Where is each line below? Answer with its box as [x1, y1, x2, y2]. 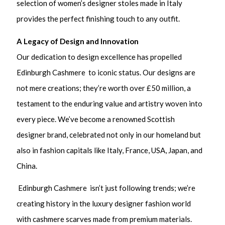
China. [17, 161, 38, 170]
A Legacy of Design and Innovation [17, 36, 139, 46]
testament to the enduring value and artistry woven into [17, 98, 203, 108]
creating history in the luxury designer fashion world [17, 199, 191, 208]
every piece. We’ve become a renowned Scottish [17, 114, 175, 124]
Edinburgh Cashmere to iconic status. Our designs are [17, 67, 196, 77]
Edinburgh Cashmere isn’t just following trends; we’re [17, 183, 196, 193]
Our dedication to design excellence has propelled [17, 52, 184, 61]
